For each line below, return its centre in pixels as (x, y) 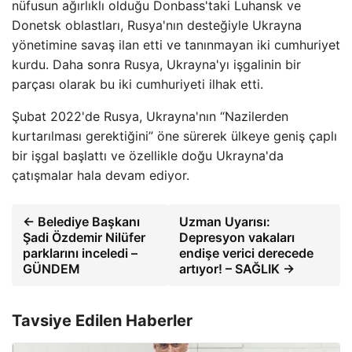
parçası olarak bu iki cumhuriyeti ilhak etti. (137, 84)
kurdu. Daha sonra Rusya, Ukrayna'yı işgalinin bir (156, 64)
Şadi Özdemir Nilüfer (84, 237)
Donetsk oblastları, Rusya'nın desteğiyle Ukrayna (157, 25)
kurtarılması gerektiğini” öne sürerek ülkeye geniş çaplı (174, 136)
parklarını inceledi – (80, 253)
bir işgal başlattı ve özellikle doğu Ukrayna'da (148, 155)
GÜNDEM (51, 268)
